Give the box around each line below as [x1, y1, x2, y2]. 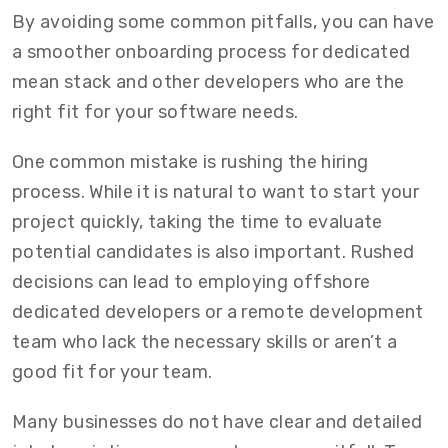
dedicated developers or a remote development [12, 301, 424, 323]
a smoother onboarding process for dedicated [12, 41, 411, 63]
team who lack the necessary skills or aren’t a [12, 331, 398, 353]
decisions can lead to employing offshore [12, 271, 371, 293]
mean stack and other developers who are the [12, 71, 405, 93]
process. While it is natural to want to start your [12, 181, 419, 203]
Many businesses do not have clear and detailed [12, 411, 423, 433]
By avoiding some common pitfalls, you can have [12, 11, 435, 33]
